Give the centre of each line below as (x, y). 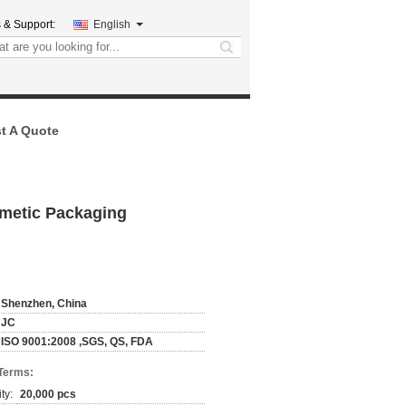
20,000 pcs (48, 394)
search (242, 54)
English (112, 24)
